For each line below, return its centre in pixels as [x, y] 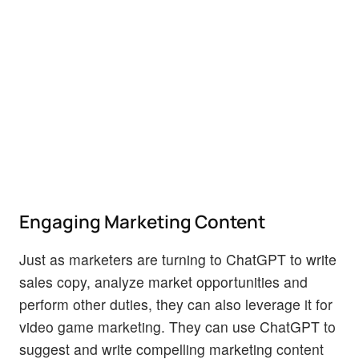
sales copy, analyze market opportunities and [163, 282]
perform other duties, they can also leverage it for [176, 305]
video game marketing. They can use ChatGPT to [177, 327]
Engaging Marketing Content [142, 222]
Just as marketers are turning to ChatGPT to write [178, 260]
